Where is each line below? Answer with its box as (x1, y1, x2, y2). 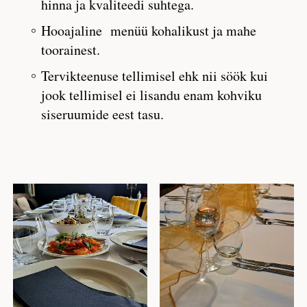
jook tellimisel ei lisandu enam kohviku (41, 86, 262, 104)
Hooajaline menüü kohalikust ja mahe (41, 21, 256, 40)
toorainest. (41, 40, 100, 59)
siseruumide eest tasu (41, 105, 160, 123)
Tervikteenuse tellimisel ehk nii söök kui (41, 66, 268, 85)
